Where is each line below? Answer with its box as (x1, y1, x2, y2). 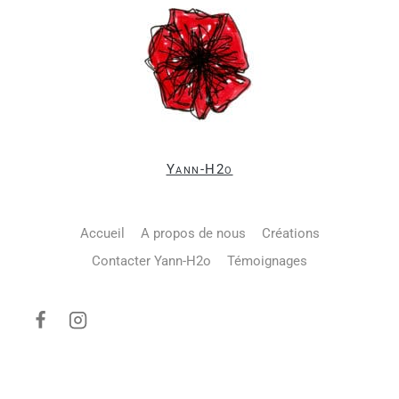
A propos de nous (140, 224, 246, 241)
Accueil (79, 224, 125, 241)
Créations (261, 224, 320, 241)
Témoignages (227, 252, 307, 269)
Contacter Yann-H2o (92, 252, 211, 269)
